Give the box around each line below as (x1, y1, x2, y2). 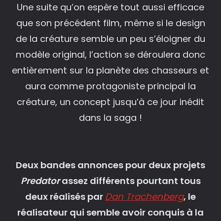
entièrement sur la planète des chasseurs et (12, 64, 209, 76)
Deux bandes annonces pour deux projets (16, 158, 205, 171)
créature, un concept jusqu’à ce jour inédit (17, 95, 204, 108)
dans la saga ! (79, 111, 142, 124)
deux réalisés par (25, 190, 105, 203)
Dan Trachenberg (105, 190, 184, 203)
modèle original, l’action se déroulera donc (16, 48, 205, 61)
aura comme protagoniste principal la (25, 79, 196, 92)
